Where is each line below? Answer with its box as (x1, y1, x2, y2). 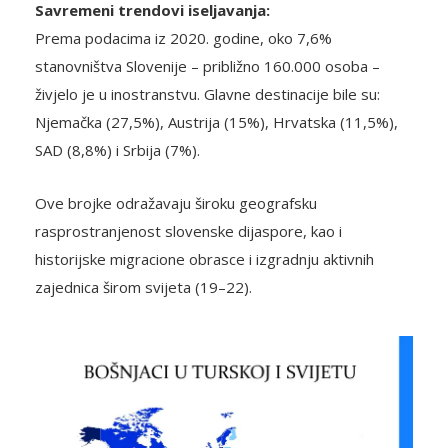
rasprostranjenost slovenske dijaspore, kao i (35, 221, 342, 242)
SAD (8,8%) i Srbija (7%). (35, 140, 200, 161)
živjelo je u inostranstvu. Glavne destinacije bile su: (35, 84, 380, 105)
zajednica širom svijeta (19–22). (35, 277, 252, 298)
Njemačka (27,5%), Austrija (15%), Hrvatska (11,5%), (35, 112, 398, 133)
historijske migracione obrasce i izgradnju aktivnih (35, 249, 374, 270)
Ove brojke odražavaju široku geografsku (35, 193, 317, 214)
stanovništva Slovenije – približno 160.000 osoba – (35, 56, 380, 77)
